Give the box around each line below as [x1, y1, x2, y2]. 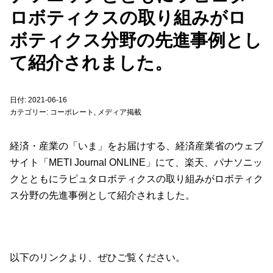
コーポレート [50, 108, 94, 116]
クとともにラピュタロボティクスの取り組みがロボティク [10, 174, 263, 184]
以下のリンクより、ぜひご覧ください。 [10, 252, 185, 263]
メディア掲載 [97, 108, 141, 116]
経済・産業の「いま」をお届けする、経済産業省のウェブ [10, 141, 263, 151]
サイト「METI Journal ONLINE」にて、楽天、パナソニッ [10, 157, 263, 168]
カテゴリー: [10, 108, 50, 116]
